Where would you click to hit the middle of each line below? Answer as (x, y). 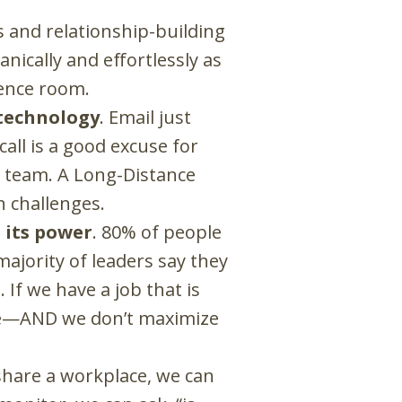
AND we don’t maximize (119, 319)
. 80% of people (157, 232)
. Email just (145, 118)
